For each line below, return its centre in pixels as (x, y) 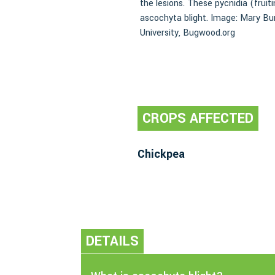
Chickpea (161, 154)
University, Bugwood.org (187, 33)
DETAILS (112, 242)
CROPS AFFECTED (198, 119)
